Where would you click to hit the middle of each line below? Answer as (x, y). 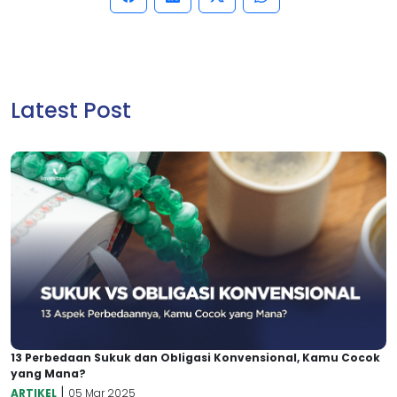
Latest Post (71, 111)
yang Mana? (48, 373)
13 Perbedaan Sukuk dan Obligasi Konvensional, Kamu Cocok (195, 357)
